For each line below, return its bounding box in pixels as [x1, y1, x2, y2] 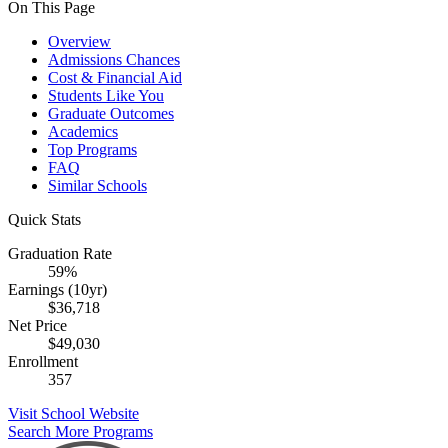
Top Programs [48, 140, 137, 158]
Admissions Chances [48, 50, 180, 68]
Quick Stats [8, 210, 81, 228]
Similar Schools [48, 176, 147, 194]
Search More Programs [8, 422, 153, 440]
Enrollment [8, 352, 78, 370]
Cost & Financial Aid [48, 68, 182, 86]
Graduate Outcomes [48, 104, 174, 122]
